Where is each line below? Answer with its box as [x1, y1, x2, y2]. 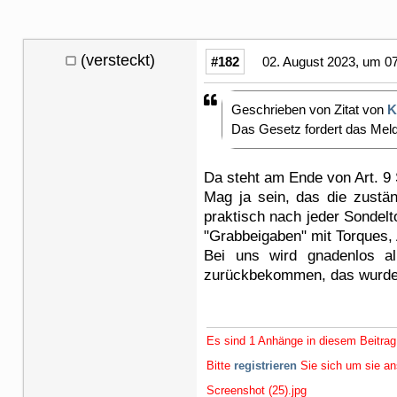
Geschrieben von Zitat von [231, 101, 387, 117]
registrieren [234, 358, 297, 372]
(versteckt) [81, 51, 155, 69]
